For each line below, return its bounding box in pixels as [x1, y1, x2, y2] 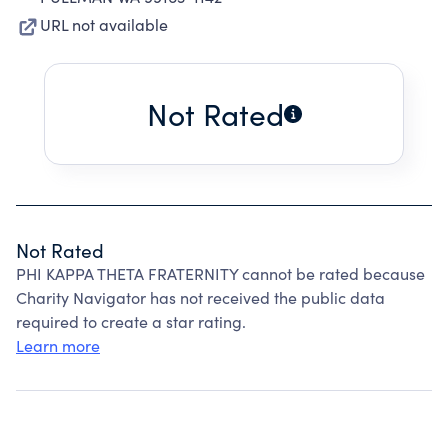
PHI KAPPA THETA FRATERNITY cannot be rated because [16, 263, 425, 284]
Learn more [16, 335, 100, 356]
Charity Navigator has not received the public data [16, 287, 385, 308]
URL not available [40, 14, 168, 35]
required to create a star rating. [16, 311, 246, 332]
